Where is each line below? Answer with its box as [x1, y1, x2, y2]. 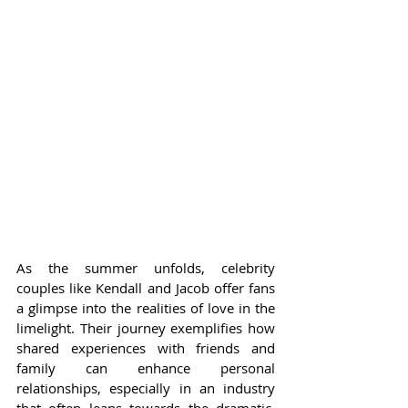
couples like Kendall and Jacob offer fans [16, 279, 275, 298]
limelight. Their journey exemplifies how [16, 319, 275, 338]
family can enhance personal [16, 359, 275, 378]
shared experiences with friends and [16, 339, 275, 358]
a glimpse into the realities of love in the [16, 299, 275, 318]
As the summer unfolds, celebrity [16, 259, 275, 278]
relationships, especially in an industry [16, 379, 275, 398]
